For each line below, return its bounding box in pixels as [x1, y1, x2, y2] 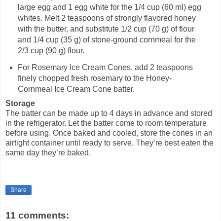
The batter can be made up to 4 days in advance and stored [5, 109, 212, 117]
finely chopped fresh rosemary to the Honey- [17, 74, 172, 83]
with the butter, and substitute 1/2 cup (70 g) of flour [17, 25, 194, 34]
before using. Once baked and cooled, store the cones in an [5, 128, 213, 137]
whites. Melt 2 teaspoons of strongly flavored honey [17, 14, 196, 23]
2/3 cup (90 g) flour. [17, 46, 84, 55]
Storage [5, 99, 35, 108]
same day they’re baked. [5, 148, 91, 157]
